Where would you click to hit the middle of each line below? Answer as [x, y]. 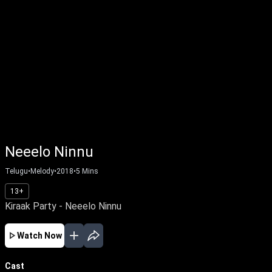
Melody [42, 171]
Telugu [16, 171]
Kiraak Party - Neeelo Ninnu [63, 206]
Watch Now [39, 236]
